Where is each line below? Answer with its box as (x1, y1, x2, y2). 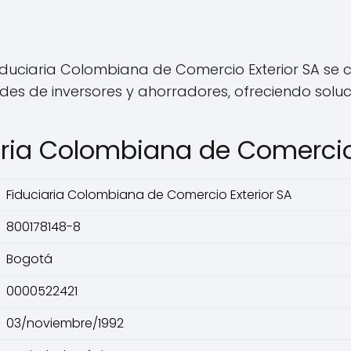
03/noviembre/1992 (6, 314, 124, 332)
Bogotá (6, 250, 52, 268)
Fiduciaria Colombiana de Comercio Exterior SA (6, 186, 291, 204)
